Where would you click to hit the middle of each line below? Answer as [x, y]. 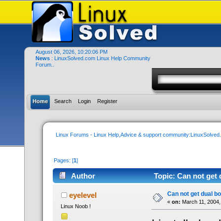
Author [83, 176]
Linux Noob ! [75, 206]
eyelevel [83, 195]
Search [63, 101]
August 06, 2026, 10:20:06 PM [72, 52]
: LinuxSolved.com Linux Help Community [101, 58]
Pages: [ [64, 161]
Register [108, 101]
